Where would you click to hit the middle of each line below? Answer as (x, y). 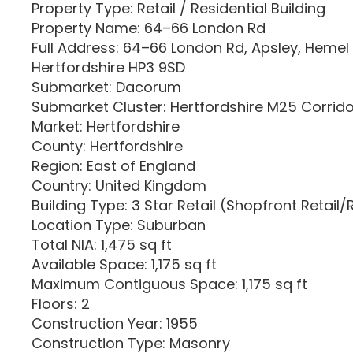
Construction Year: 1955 (115, 323)
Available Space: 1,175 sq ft (124, 264)
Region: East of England (113, 166)
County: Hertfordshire (107, 146)
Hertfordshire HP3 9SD (108, 67)
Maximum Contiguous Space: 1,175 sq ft (169, 284)
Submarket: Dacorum (106, 87)
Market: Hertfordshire (106, 126)
